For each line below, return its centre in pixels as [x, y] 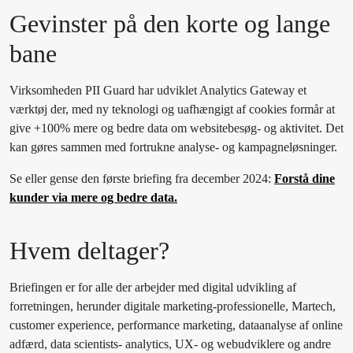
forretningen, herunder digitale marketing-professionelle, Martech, [173, 307]
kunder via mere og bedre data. [93, 198]
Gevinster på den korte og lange [170, 24]
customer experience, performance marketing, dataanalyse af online [176, 325]
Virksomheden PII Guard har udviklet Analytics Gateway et [158, 91]
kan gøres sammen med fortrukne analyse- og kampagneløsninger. [173, 147]
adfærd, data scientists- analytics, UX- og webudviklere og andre [170, 344]
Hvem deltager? [93, 251]
